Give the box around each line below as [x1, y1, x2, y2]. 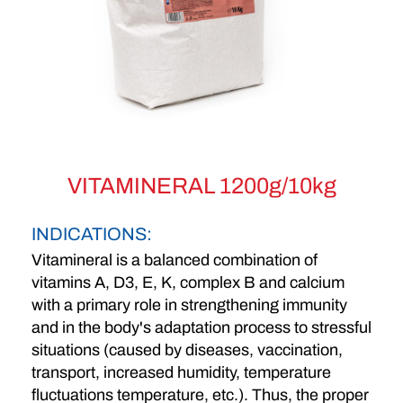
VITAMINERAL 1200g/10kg [67, 173, 336, 198]
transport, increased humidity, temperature [31, 363, 331, 381]
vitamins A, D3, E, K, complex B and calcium [31, 273, 345, 291]
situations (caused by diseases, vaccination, [31, 340, 343, 359]
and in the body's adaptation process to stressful [31, 318, 372, 336]
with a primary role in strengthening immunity [31, 295, 347, 314]
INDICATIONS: [31, 223, 152, 244]
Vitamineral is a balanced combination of [31, 250, 318, 269]
